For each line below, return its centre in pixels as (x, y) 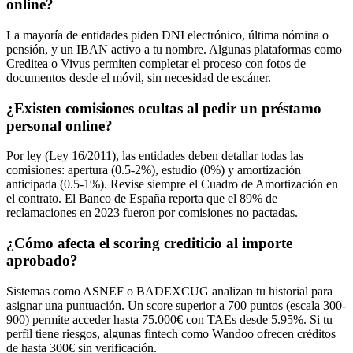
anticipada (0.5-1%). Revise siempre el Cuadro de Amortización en (172, 184)
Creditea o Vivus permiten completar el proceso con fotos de (156, 63)
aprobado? (42, 261)
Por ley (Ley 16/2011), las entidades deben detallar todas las (155, 156)
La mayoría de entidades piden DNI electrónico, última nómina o (167, 35)
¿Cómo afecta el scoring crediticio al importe (149, 243)
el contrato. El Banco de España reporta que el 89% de (142, 199)
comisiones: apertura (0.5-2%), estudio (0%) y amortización (154, 170)
